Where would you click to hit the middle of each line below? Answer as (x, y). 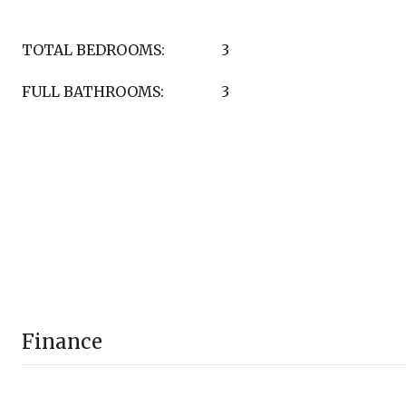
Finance (62, 342)
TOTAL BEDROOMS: (93, 50)
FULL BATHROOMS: (93, 92)
